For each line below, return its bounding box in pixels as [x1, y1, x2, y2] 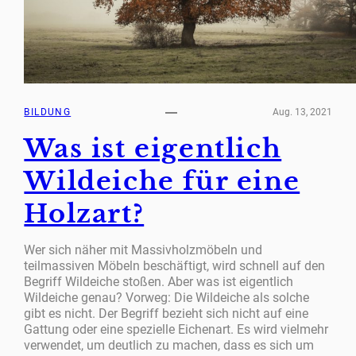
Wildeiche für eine [24, 164, 300, 197]
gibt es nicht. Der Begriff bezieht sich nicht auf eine [24, 305, 309, 321]
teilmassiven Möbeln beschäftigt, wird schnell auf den [24, 257, 326, 273]
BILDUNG [24, 106, 72, 118]
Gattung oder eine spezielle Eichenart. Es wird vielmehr [24, 321, 329, 337]
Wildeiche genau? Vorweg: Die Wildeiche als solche [24, 289, 310, 305]
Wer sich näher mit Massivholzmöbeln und [24, 242, 263, 257]
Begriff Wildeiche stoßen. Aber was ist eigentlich [24, 273, 294, 289]
